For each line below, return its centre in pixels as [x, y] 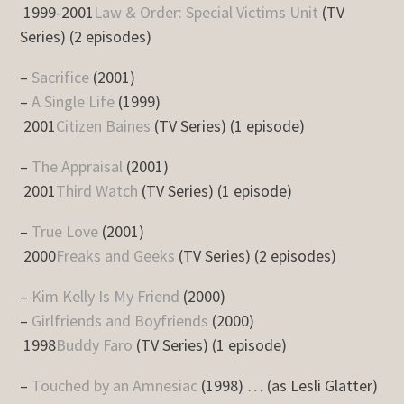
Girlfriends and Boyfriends [120, 320]
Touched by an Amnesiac [115, 385]
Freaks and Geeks [116, 255]
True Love [65, 231]
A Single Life [73, 101]
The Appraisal [78, 166]
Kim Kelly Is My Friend [106, 296]
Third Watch [97, 190]
